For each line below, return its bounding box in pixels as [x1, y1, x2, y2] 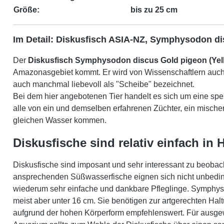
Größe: [13, 5, 39, 14]
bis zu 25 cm [130, 5, 177, 14]
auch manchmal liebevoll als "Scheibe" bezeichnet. [13, 80, 196, 88]
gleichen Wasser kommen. [13, 116, 106, 124]
